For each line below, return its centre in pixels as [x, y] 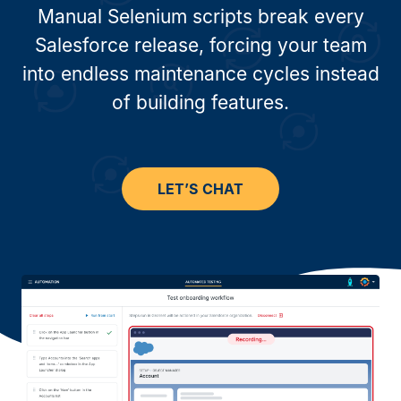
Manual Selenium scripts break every [200, 17]
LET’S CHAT [200, 189]
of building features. [200, 102]
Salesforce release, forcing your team [200, 45]
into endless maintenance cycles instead [200, 74]
